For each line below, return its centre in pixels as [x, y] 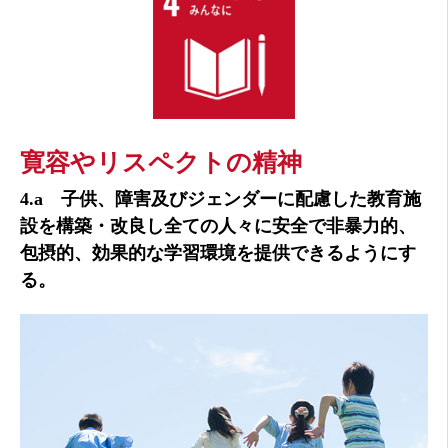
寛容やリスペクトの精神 [161, 163]
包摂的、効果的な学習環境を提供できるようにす [218, 253]
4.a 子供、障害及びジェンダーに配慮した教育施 [220, 199]
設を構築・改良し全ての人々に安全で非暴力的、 [218, 226]
